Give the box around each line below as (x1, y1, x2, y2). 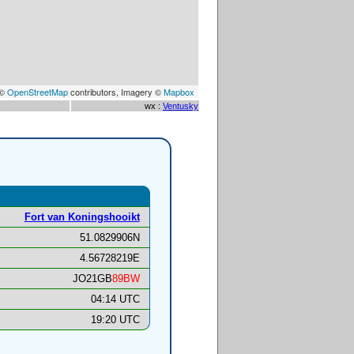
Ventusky (163, 101, 198, 111)
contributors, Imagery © (68, 85, 164, 98)
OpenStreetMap (7, 85, 68, 98)
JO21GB (72, 273, 112, 285)
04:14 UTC (90, 293, 140, 306)
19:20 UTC (90, 314, 140, 326)
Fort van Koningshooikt (24, 211, 140, 224)
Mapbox (164, 85, 194, 98)
